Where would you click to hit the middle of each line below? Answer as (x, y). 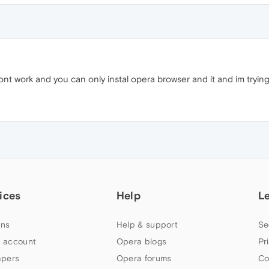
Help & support (147, 225)
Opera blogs (141, 241)
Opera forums (144, 258)
